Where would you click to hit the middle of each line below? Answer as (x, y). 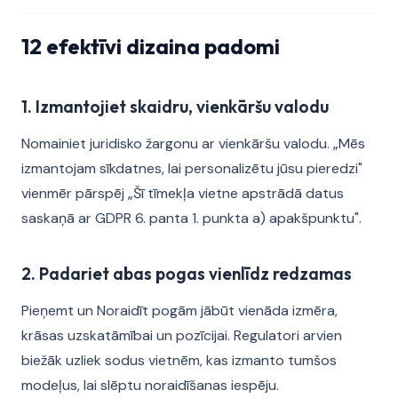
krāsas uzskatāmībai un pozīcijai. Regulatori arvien (182, 335)
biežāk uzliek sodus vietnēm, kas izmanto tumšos (179, 360)
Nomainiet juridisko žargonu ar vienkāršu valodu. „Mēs (193, 143)
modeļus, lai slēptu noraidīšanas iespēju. (150, 385)
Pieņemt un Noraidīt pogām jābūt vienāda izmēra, (179, 310)
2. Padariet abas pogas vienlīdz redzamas (187, 274)
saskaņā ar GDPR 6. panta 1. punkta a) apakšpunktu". (191, 218)
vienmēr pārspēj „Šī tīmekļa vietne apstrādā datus (183, 193)
